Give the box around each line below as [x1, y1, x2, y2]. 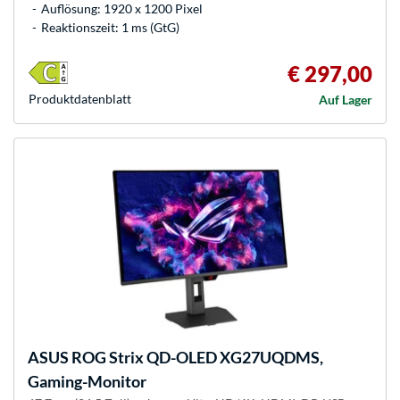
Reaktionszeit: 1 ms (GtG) [41, 19, 179, 35]
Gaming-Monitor [28, 371, 146, 391]
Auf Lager [319, 91, 372, 107]
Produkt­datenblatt [29, 90, 131, 106]
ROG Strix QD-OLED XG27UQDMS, [69, 346, 323, 367]
